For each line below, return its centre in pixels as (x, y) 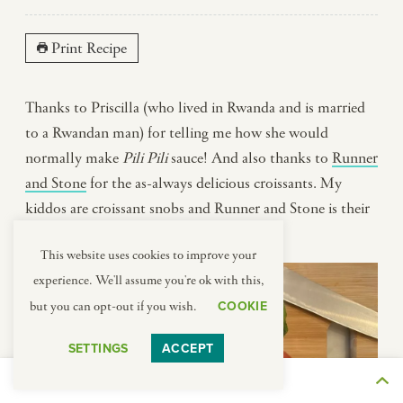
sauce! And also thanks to (251, 158)
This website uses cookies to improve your (148, 255)
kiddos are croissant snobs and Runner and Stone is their (197, 208)
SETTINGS (98, 348)
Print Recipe (87, 48)
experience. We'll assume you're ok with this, (148, 281)
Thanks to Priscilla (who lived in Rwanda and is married (195, 107)
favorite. (50, 233)
